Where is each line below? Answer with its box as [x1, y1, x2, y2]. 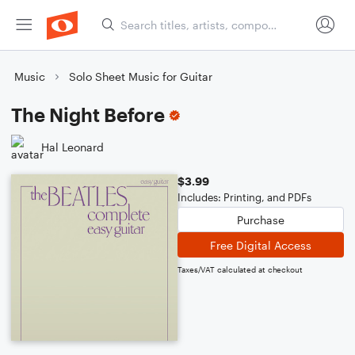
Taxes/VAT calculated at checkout [177, 265, 303, 274]
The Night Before [11, 103, 165, 126]
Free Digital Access [210, 238, 311, 252]
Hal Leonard [41, 139, 104, 154]
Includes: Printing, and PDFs [177, 191, 311, 204]
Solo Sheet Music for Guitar [69, 70, 212, 83]
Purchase [237, 212, 284, 227]
